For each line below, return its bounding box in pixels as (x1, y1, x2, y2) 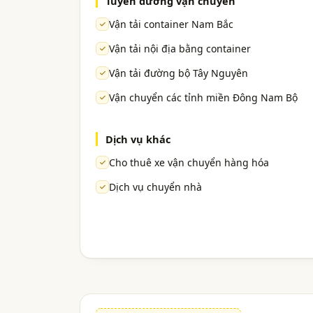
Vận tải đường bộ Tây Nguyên (109, 66, 248, 80)
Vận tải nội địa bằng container (109, 42, 251, 56)
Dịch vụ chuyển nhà (109, 180, 202, 194)
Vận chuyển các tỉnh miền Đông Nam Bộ (109, 91, 298, 105)
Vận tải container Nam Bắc (109, 17, 233, 31)
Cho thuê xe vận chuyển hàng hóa (109, 156, 269, 170)
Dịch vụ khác (105, 132, 170, 147)
